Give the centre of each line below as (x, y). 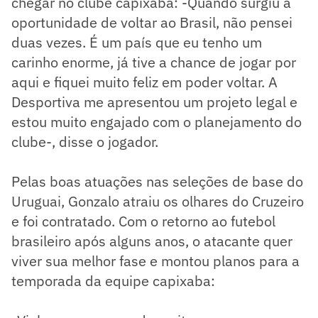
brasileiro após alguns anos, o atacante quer (152, 241)
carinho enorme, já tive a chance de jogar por (154, 62)
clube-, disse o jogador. (85, 142)
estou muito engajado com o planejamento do (157, 122)
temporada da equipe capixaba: (113, 281)
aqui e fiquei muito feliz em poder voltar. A (144, 82)
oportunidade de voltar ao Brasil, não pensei (152, 23)
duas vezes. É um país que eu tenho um (137, 43)
